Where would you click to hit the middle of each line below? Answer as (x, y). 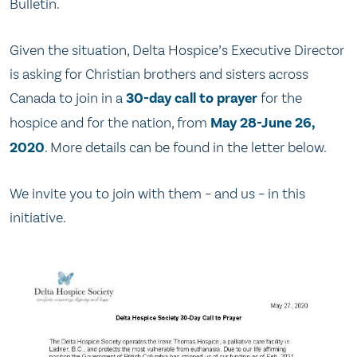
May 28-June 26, (263, 123)
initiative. (38, 218)
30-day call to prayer (192, 98)
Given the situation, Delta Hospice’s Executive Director (177, 50)
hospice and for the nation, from (110, 122)
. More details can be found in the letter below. (186, 147)
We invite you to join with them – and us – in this (157, 194)
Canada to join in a (68, 98)
